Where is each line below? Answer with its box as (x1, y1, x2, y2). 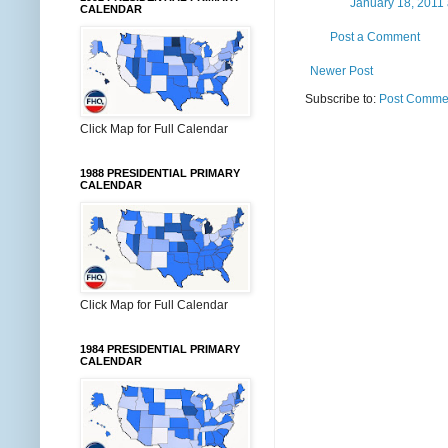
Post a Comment (330, 29, 420, 44)
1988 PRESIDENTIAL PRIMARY (80, 167, 240, 179)
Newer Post (310, 63, 373, 78)
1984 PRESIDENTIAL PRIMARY (80, 343, 240, 355)
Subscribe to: (305, 91, 379, 106)
